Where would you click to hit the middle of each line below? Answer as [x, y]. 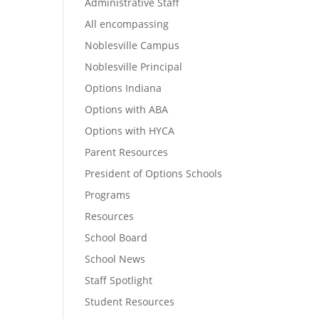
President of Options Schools [154, 173]
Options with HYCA [130, 131]
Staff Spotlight [119, 280]
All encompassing [127, 24]
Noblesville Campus [132, 45]
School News [115, 259]
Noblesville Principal [134, 67]
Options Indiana [124, 88]
